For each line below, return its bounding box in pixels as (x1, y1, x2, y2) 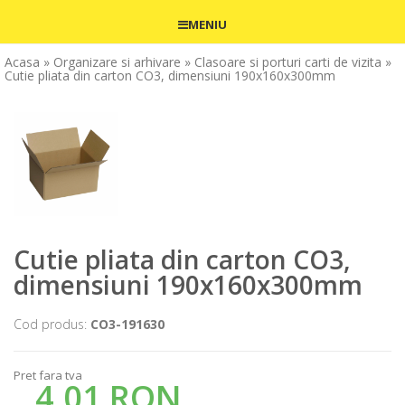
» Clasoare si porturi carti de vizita (184, 52, 381, 71)
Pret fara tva (14, 367, 82, 384)
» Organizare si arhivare (43, 52, 181, 71)
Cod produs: (14, 316, 90, 334)
